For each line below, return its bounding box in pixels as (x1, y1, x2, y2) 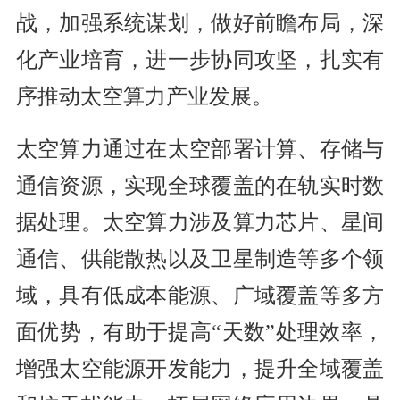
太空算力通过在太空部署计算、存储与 (15, 137, 385, 162)
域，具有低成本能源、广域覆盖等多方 (15, 284, 385, 308)
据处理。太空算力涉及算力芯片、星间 (15, 211, 385, 235)
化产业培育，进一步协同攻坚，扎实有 (15, 48, 385, 72)
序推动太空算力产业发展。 (15, 85, 273, 109)
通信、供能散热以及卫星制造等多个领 (15, 247, 385, 271)
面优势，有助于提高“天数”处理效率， (15, 321, 385, 345)
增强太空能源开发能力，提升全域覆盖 (15, 357, 385, 381)
